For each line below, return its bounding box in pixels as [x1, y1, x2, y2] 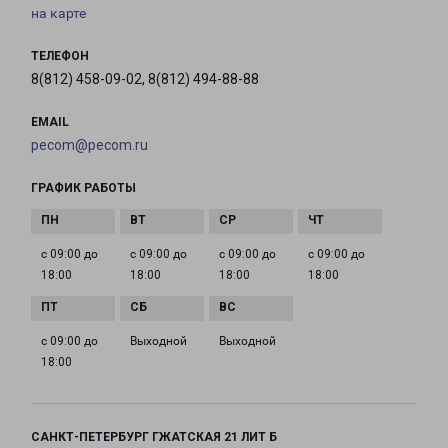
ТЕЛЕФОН [31, 49, 89, 64]
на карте [31, 5, 86, 22]
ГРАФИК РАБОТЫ [31, 181, 136, 196]
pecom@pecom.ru [31, 137, 148, 154]
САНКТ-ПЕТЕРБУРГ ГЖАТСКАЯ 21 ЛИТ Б [31, 430, 277, 445]
